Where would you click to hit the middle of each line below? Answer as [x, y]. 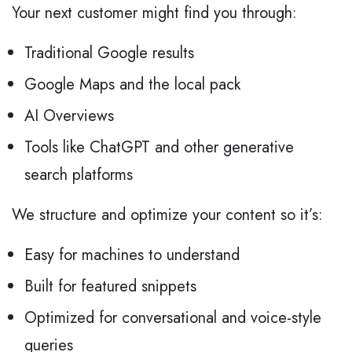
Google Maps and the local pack [132, 85]
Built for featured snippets [110, 287]
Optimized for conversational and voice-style [173, 318]
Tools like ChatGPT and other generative [159, 148]
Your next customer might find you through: [154, 13]
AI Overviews [69, 116]
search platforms [79, 175]
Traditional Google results [109, 53]
